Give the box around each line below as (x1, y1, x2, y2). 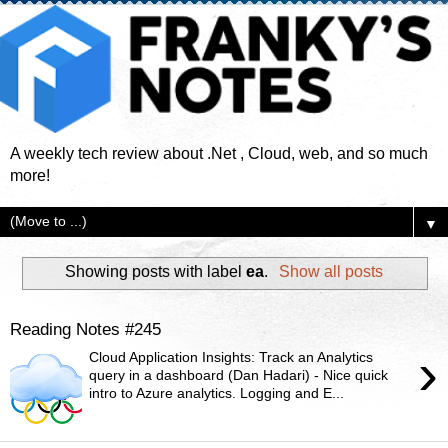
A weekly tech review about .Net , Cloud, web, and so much (10, 144, 428, 162)
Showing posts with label (65, 263, 247, 281)
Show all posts (278, 263, 383, 281)
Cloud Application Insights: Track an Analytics (89, 349, 374, 366)
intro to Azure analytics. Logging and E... (89, 385, 345, 402)
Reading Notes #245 (10, 318, 161, 339)
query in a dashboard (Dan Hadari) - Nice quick (89, 367, 389, 384)
